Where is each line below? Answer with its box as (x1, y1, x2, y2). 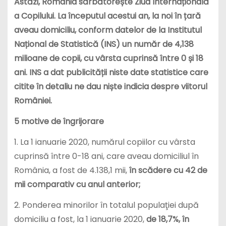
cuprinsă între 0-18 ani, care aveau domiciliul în (14, 150, 199, 162)
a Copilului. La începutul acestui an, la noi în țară (14, 10, 201, 22)
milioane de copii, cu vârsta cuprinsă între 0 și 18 (14, 52, 203, 65)
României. (14, 95, 52, 107)
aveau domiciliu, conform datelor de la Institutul (14, 24, 202, 36)
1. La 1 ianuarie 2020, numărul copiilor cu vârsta (14, 136, 195, 148)
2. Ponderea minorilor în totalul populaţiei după (14, 199, 199, 211)
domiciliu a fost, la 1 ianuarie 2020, (14, 213, 146, 225)
